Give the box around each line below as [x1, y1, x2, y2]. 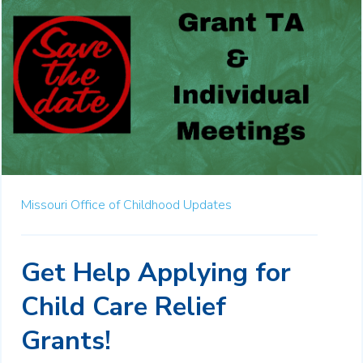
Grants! [21, 323, 111, 359]
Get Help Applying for [21, 255, 291, 291]
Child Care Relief [21, 289, 226, 325]
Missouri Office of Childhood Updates [21, 196, 232, 215]
